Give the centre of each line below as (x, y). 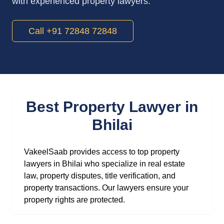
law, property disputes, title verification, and (100, 176)
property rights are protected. (74, 200)
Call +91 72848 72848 (73, 31)
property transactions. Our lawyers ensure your (106, 188)
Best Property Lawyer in (112, 107)
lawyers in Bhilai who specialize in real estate (104, 164)
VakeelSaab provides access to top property (102, 152)
